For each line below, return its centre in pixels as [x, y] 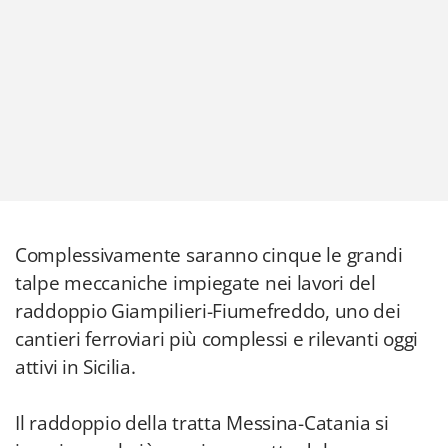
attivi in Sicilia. [75, 367]
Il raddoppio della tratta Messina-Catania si [202, 423]
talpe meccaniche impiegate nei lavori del [195, 283]
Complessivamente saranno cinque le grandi [209, 255]
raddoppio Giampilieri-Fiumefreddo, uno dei [208, 311]
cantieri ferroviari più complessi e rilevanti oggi [217, 339]
